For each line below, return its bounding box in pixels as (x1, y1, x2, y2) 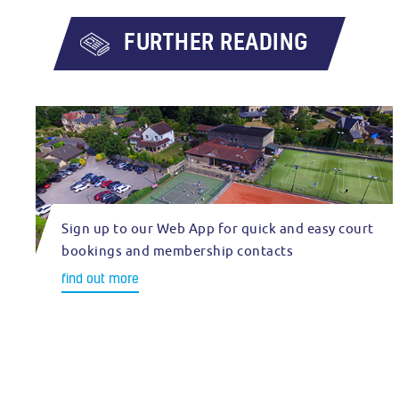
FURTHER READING (124, 27, 308, 56)
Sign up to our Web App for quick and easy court (61, 221, 374, 236)
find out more (61, 269, 139, 287)
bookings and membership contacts (61, 243, 293, 258)
